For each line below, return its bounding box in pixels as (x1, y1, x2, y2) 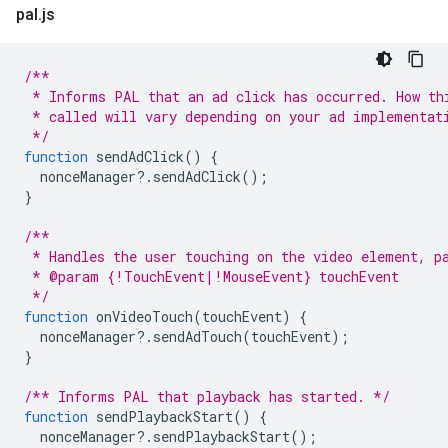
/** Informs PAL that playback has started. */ (24, 387, 390, 406)
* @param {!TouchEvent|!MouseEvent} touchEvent (24, 267, 399, 286)
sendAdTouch (153, 327, 242, 346)
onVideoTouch (96, 307, 193, 326)
